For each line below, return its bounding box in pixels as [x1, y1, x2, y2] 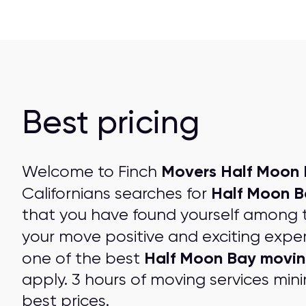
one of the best [21, 249, 144, 268]
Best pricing [21, 102, 199, 141]
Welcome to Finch [21, 162, 161, 181]
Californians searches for [21, 184, 211, 203]
